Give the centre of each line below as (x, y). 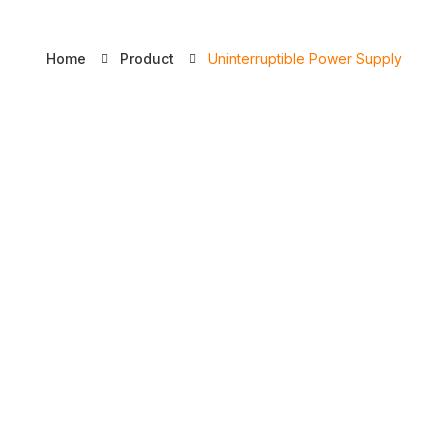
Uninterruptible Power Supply (305, 58)
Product (147, 58)
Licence (224, 15)
